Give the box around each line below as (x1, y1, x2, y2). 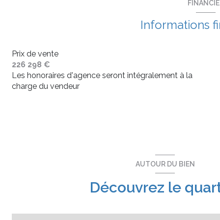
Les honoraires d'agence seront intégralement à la (12, 70, 192, 80)
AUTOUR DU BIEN (135, 160, 195, 168)
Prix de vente (12, 49, 58, 58)
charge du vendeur (12, 81, 80, 91)
